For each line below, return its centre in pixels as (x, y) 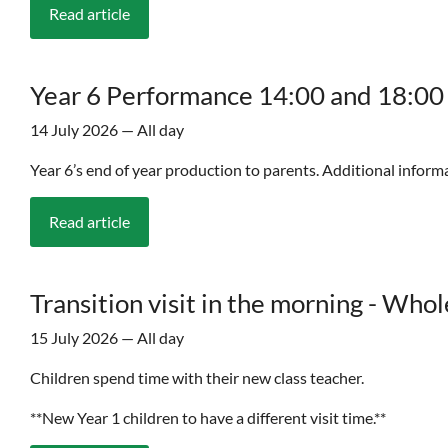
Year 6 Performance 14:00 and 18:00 (237, 95)
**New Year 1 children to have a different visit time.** (208, 418)
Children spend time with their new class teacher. (198, 378)
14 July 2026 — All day (107, 130)
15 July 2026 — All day (107, 338)
